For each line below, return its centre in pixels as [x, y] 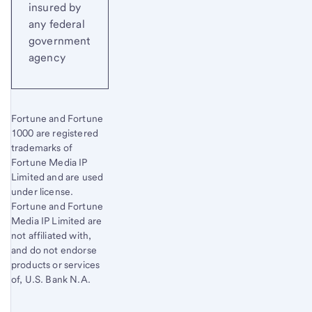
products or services [56, 264]
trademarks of [42, 147]
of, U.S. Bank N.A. [51, 279]
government [60, 40]
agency [47, 57]
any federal [57, 24]
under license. [42, 191]
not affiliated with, [52, 235]
